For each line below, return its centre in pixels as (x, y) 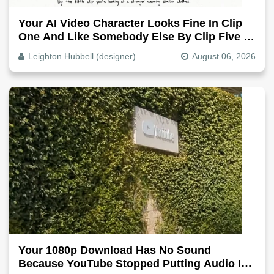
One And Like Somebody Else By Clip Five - (133, 36)
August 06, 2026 (224, 56)
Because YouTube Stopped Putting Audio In (133, 263)
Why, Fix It (46, 50)
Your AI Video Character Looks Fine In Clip (130, 23)
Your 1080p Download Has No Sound (115, 250)
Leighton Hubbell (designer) (82, 56)
